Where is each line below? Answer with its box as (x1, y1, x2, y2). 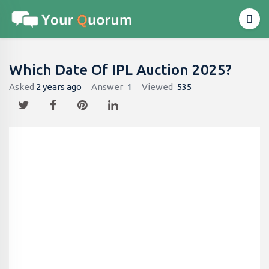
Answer (91, 82, 123, 92)
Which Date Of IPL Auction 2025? (9, 62, 232, 78)
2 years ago (36, 82, 82, 92)
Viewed (142, 82, 173, 92)
